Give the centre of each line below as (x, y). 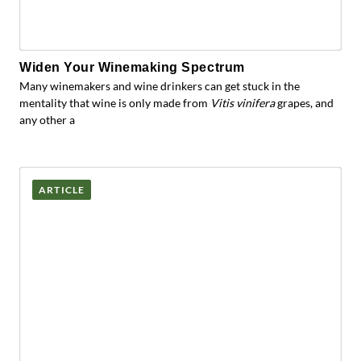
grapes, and (304, 103)
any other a (47, 120)
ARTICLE (62, 190)
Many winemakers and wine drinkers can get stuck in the (160, 86)
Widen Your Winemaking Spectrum (132, 67)
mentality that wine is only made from (115, 103)
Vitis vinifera (243, 103)
